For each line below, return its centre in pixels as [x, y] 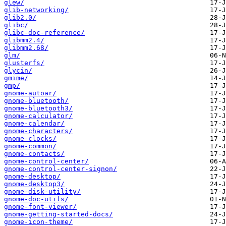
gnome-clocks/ [30, 139]
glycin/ [18, 71]
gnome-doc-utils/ [36, 199]
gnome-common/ [30, 146]
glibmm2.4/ [24, 40]
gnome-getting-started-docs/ [59, 214]
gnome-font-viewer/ [40, 207]
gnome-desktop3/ [34, 184]
